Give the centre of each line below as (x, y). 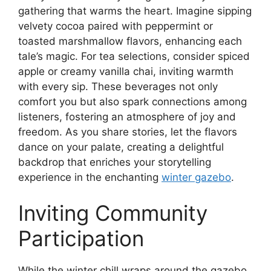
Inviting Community (113, 213)
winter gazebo (196, 177)
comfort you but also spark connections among (132, 101)
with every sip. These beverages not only (118, 86)
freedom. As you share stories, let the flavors (128, 132)
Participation (81, 239)
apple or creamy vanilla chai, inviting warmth (126, 71)
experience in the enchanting (90, 177)
